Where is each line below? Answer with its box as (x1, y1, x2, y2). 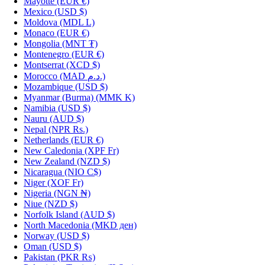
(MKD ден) (92, 219, 137, 230)
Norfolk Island (24, 209, 78, 219)
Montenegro (24, 49, 69, 59)
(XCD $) (66, 59, 100, 70)
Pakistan (24, 251, 55, 262)
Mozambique (24, 81, 73, 92)
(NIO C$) (64, 166, 101, 177)
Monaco (24, 27, 54, 38)
